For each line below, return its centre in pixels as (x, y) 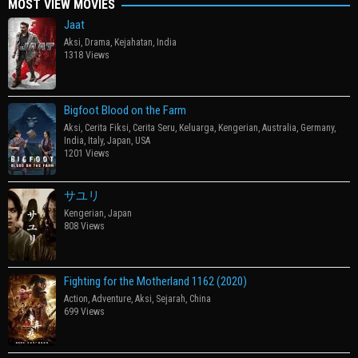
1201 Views (87, 153)
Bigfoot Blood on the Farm (125, 110)
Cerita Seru (154, 127)
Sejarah (171, 298)
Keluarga (197, 127)
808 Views (84, 226)
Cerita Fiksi (107, 127)
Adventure (111, 298)
